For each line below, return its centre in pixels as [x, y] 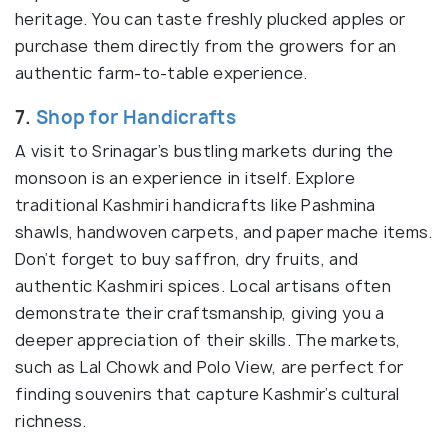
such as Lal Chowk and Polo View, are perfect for [209, 366]
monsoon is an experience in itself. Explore [185, 177]
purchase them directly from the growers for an [206, 45]
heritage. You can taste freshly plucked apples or [210, 18]
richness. [51, 420]
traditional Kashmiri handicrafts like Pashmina [195, 204]
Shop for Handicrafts [135, 117]
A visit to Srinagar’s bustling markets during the [204, 150]
